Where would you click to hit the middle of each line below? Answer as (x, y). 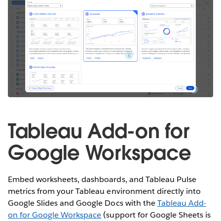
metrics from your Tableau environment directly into (104, 191)
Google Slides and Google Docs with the (83, 203)
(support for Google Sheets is (156, 215)
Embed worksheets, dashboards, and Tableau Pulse (102, 179)
